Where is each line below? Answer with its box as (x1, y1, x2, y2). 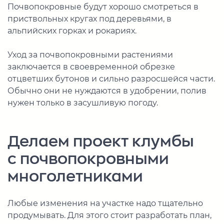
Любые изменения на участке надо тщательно (7, 198, 203, 208)
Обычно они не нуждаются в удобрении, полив (7, 86, 206, 96)
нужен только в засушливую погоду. (7, 98, 158, 108)
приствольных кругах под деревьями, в (7, 14, 171, 24)
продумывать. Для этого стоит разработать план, (7, 210, 211, 220)
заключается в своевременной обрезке (7, 62, 175, 72)
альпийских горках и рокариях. (7, 26, 136, 36)
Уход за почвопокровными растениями (7, 50, 173, 60)
